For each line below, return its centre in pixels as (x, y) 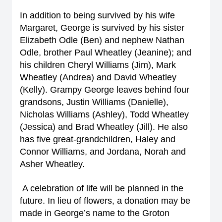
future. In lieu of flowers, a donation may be (105, 201)
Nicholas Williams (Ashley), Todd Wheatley (104, 114)
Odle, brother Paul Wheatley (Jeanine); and (106, 53)
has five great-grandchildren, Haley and (98, 139)
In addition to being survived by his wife (97, 15)
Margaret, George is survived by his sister (102, 28)
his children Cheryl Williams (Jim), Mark (98, 65)
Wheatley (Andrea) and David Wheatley (98, 77)
